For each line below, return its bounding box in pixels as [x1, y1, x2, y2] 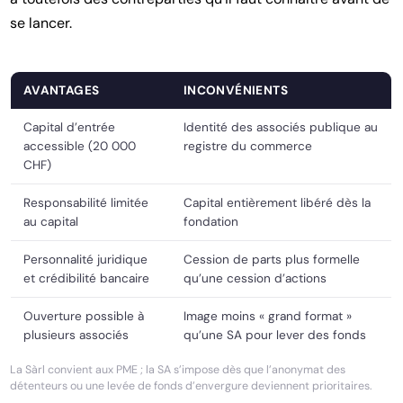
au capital [22, 214, 78, 230]
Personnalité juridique [22, 252, 148, 268]
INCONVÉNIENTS [183, 83, 289, 99]
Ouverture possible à [22, 309, 144, 325]
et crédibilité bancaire [22, 271, 149, 287]
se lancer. [10, 13, 73, 33]
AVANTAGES [22, 83, 100, 99]
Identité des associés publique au [183, 120, 378, 136]
